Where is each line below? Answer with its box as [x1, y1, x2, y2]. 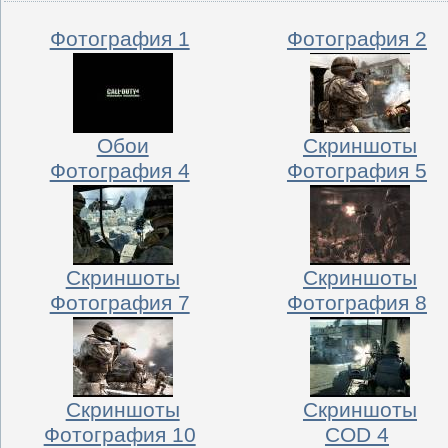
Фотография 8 [286, 290, 427, 315]
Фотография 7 [49, 290, 190, 315]
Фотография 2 [286, 26, 427, 51]
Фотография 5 [286, 158, 427, 183]
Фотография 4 [49, 158, 190, 183]
